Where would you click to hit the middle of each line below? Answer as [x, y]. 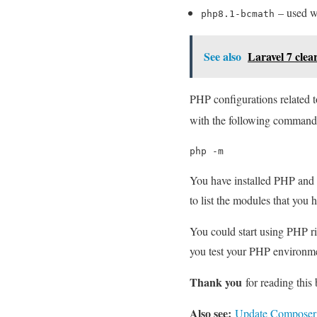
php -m [207, 151]
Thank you [216, 282]
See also [223, 57]
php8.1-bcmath [238, 14]
